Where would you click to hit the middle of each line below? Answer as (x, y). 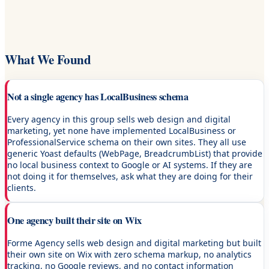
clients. (22, 188)
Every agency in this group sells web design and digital (119, 119)
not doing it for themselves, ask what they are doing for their (130, 177)
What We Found (48, 60)
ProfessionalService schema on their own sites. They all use (127, 142)
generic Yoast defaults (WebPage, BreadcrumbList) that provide (135, 154)
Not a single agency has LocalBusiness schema (98, 96)
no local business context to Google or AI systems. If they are (130, 165)
